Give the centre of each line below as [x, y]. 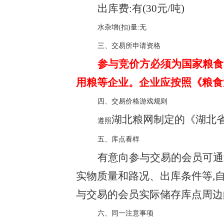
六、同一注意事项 [125, 213]
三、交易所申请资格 [129, 46]
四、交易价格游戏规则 [132, 101]
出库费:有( [121, 8]
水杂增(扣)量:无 [122, 27]
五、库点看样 [118, 139]
